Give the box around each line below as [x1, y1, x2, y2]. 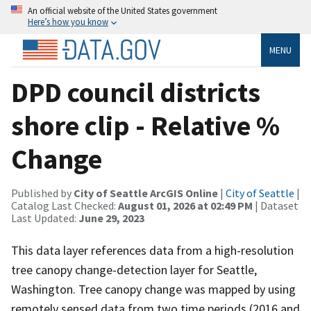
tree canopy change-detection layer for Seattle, [11, 261, 257, 278]
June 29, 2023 [78, 210, 144, 225]
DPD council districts [11, 74, 260, 110]
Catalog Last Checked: [11, 198, 118, 212]
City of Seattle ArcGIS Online [74, 185, 218, 200]
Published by [11, 185, 74, 200]
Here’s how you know [28, 16, 108, 27]
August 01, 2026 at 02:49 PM [118, 198, 253, 212]
